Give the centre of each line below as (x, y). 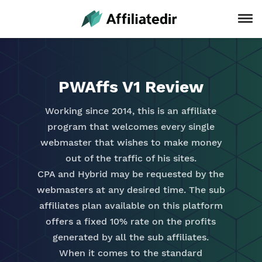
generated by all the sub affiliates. (131, 237)
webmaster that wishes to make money (131, 142)
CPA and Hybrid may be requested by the (131, 174)
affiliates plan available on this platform (131, 206)
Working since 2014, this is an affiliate (131, 111)
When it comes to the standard (131, 253)
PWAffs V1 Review (131, 87)
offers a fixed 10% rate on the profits (131, 221)
